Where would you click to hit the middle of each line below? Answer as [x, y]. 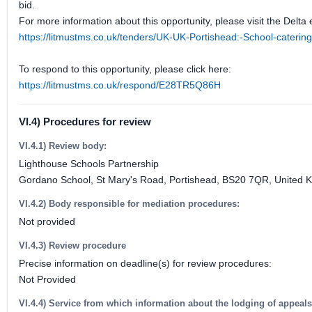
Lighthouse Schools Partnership [89, 164]
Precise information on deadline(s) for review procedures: [145, 263]
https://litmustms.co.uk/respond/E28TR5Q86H [120, 85]
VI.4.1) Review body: [63, 146]
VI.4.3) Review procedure [72, 245]
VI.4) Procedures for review [85, 122]
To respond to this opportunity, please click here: [125, 69]
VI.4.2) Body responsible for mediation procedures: [129, 204]
